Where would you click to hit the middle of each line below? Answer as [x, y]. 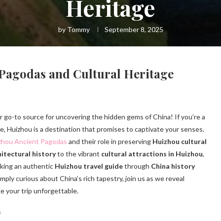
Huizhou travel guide [89, 166]
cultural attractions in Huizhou [152, 154]
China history [173, 166]
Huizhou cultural [180, 142]
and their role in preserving [110, 142]
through [137, 166]
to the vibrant [78, 154]
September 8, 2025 [134, 30]
